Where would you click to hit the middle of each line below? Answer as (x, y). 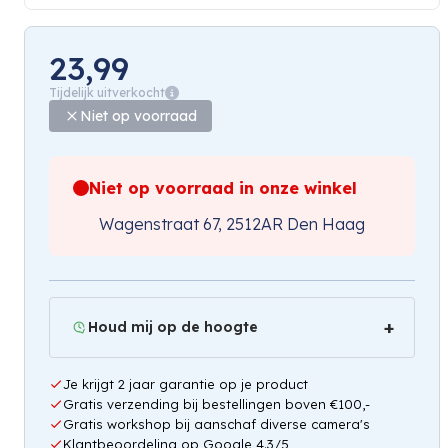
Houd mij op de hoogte (173, 326)
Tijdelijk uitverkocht (107, 92)
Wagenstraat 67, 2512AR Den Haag (232, 223)
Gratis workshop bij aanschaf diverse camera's (216, 423)
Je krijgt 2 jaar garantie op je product (185, 383)
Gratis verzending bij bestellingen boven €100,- (216, 403)
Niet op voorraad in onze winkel (223, 187)
